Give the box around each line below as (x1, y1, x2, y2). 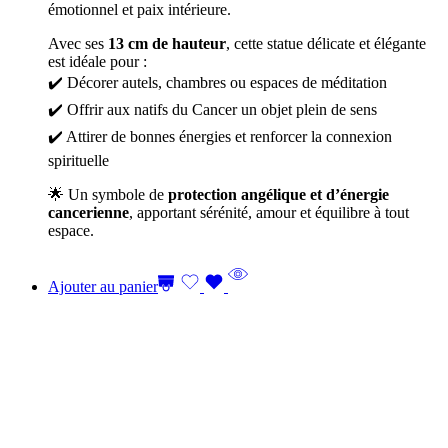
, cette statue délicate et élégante (226, 35, 426, 52)
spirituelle (48, 152, 109, 169)
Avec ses (48, 35, 108, 52)
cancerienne (48, 204, 129, 221)
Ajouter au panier (48, 278, 158, 295)
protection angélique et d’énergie (168, 186, 389, 203)
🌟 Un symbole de (48, 186, 168, 203)
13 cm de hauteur (108, 35, 226, 52)
